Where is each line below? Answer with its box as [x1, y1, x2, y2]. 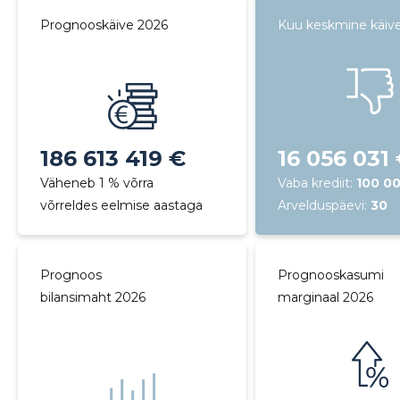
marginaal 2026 [278, 289, 374, 305]
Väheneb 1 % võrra [39, 175, 154, 191]
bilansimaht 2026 [39, 289, 146, 305]
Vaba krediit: [278, 175, 357, 191]
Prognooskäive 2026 [39, 17, 168, 33]
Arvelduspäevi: [278, 197, 371, 213]
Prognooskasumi [278, 267, 385, 283]
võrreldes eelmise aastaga [39, 197, 203, 213]
